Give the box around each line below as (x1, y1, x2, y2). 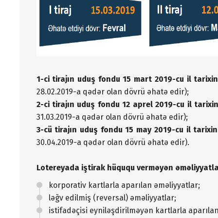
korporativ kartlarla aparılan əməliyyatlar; (48, 180, 200, 190)
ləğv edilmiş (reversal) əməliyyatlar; (48, 193, 176, 202)
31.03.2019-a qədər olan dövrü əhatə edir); (36, 112, 188, 122)
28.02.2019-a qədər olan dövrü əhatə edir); (36, 87, 189, 96)
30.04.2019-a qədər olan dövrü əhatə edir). (36, 137, 189, 147)
